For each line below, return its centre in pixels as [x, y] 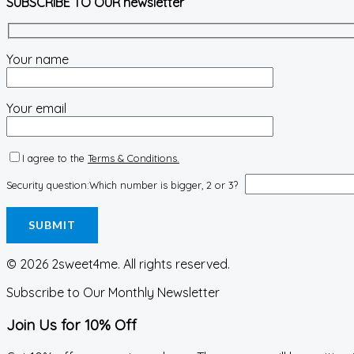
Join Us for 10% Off [72, 325]
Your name [38, 59]
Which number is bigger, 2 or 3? [164, 185]
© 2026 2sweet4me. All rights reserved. [118, 264]
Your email [36, 108]
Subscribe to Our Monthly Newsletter [113, 293]
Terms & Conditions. [134, 158]
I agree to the [55, 158]
